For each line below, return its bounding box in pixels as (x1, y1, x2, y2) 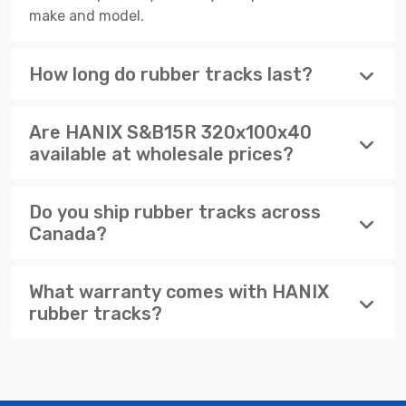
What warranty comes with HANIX (29, 280, 329, 303)
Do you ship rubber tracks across (29, 200, 321, 223)
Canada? (29, 222, 107, 245)
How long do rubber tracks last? (29, 63, 313, 85)
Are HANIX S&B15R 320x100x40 (29, 121, 312, 143)
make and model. (29, 6, 144, 24)
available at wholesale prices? (29, 142, 294, 165)
